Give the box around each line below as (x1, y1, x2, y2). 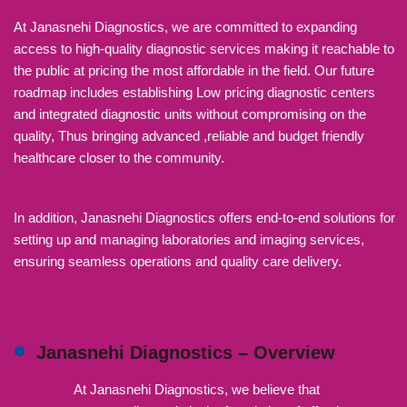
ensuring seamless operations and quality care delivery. (14, 253, 342, 270)
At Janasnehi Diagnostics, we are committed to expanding (14, 19, 357, 35)
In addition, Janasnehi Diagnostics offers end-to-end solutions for (14, 210, 395, 226)
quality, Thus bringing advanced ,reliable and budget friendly (14, 128, 364, 144)
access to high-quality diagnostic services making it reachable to (14, 41, 394, 57)
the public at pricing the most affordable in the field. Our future (14, 63, 374, 79)
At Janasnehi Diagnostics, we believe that (74, 382, 320, 398)
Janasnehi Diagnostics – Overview (36, 342, 335, 363)
